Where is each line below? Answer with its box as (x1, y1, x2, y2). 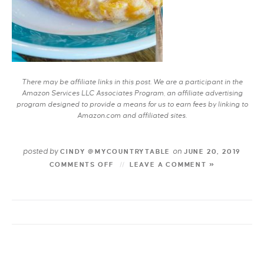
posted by (22, 147, 58, 156)
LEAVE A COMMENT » (129, 161, 215, 168)
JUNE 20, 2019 (181, 148, 242, 155)
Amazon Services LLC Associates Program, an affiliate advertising (21, 90, 243, 97)
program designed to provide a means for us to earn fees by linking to (16, 101, 248, 108)
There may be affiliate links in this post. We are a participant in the (21, 78, 243, 86)
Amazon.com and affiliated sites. (77, 112, 187, 120)
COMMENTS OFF (49, 161, 115, 168)
